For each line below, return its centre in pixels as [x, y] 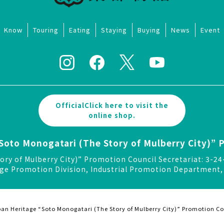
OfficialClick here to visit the [112, 105]
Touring [46, 30]
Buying [149, 30]
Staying [114, 30]
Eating [80, 30]
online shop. [112, 115]
